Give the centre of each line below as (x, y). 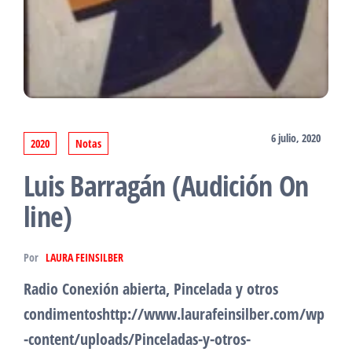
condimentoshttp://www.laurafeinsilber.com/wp (174, 313)
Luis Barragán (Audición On (166, 185)
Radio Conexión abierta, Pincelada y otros (151, 288)
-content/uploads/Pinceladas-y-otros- (137, 339)
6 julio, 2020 (296, 137)
